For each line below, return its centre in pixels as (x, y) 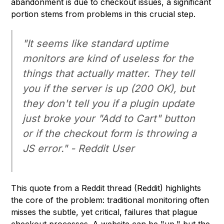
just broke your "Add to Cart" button (109, 119)
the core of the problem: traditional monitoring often (110, 200)
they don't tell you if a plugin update (109, 104)
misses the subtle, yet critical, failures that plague (104, 212)
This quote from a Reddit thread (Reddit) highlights (106, 188)
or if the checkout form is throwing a (110, 134)
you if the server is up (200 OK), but (109, 89)
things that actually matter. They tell (109, 74)
